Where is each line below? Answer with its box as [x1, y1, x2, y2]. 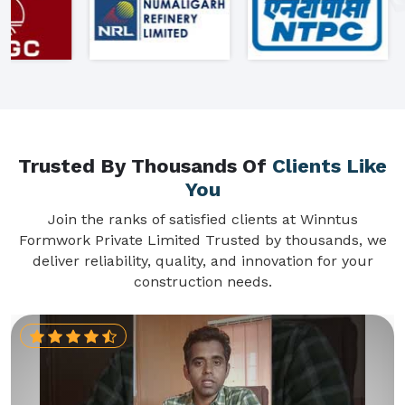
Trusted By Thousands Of [18, 154, 272, 177]
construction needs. [133, 272, 272, 290]
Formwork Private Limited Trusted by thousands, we [18, 231, 387, 249]
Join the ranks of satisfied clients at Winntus [47, 210, 358, 228]
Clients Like [272, 154, 387, 177]
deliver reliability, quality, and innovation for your [32, 251, 373, 269]
